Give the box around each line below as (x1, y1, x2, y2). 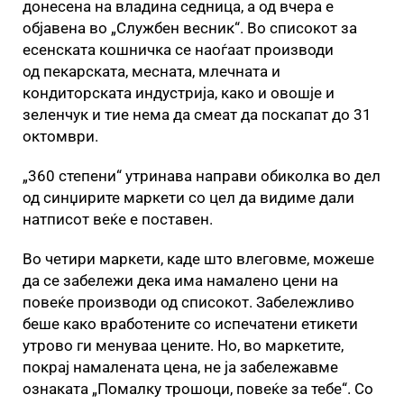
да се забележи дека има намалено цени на (23, 271, 338, 289)
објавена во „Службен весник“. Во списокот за (23, 19, 357, 37)
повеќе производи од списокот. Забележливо (23, 293, 354, 311)
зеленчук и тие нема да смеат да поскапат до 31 (23, 106, 372, 124)
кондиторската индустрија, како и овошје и (23, 84, 335, 102)
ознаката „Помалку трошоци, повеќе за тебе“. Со (23, 380, 373, 398)
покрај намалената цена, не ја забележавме (23, 358, 338, 376)
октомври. (23, 127, 98, 145)
